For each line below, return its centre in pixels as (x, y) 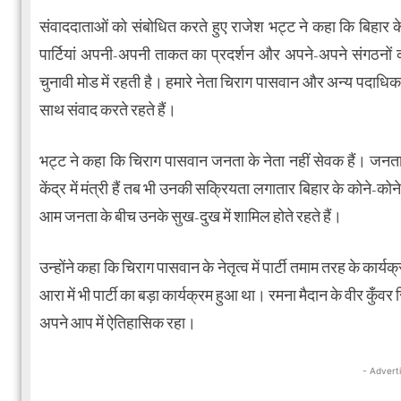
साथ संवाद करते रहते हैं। (108, 111)
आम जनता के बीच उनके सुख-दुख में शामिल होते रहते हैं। (191, 218)
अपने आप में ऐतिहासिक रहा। (118, 324)
